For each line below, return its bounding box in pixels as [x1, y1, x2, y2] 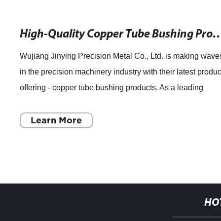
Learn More [31, 114, 82, 125]
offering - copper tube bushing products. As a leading [20, 83, 204, 92]
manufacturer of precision [20, 99, 109, 108]
